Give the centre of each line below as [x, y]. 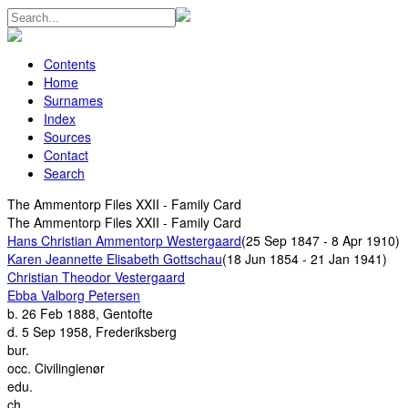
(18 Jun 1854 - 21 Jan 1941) [305, 259]
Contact [66, 155]
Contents [70, 64]
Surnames [73, 100]
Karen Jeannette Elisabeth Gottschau [115, 259]
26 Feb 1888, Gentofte [87, 313]
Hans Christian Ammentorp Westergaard [124, 240]
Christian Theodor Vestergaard [96, 277]
